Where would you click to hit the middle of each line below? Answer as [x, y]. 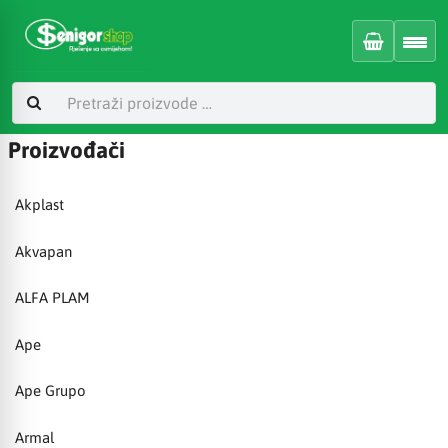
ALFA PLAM [52, 298]
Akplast [39, 205]
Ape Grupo [50, 391]
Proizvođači [66, 150]
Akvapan [43, 251]
